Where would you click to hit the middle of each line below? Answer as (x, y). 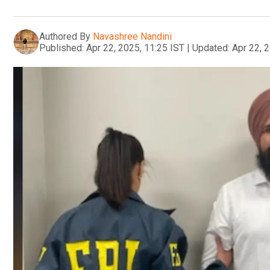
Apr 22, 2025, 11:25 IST (135, 48)
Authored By (65, 36)
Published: (61, 48)
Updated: (211, 48)
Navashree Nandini (132, 36)
